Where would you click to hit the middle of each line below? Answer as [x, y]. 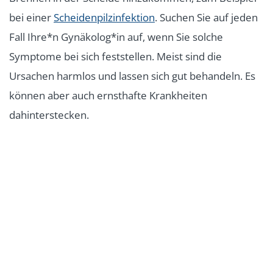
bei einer [31, 17]
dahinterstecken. [49, 115]
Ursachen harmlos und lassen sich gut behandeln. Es [132, 76]
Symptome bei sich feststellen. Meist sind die [115, 56]
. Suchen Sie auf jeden [206, 17]
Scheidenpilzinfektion [104, 17]
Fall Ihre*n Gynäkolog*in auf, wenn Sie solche [116, 37]
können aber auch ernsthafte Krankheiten [108, 95]
